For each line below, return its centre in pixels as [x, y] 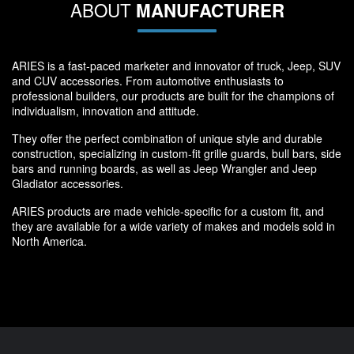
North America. [49, 241]
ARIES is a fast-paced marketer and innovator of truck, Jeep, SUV [176, 66]
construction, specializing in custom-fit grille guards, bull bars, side [177, 154]
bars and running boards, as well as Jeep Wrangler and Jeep [164, 169]
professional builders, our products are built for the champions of [173, 96]
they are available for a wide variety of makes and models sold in [173, 226]
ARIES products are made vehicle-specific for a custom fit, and [168, 211]
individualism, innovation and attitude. [105, 111]
